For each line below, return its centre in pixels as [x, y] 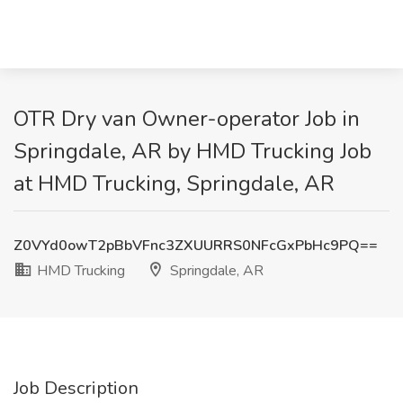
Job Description [76, 388]
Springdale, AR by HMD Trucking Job [193, 151]
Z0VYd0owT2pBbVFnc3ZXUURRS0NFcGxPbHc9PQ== [196, 246]
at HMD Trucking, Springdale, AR [174, 184]
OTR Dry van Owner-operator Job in [187, 119]
